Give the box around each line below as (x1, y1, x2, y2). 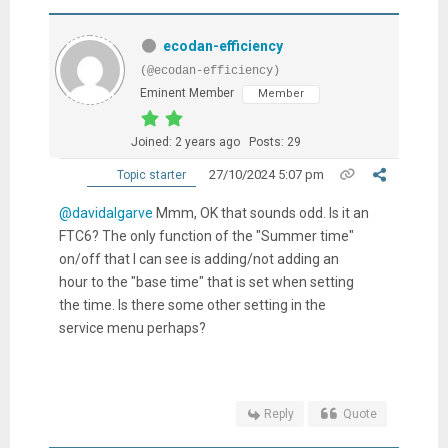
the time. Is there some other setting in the (58, 297, 326, 314)
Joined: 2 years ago (130, 135, 240, 150)
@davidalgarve (58, 205, 153, 222)
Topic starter (114, 168, 187, 183)
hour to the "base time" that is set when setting (58, 274, 354, 291)
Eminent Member (139, 86, 234, 101)
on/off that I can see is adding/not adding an (58, 251, 339, 268)
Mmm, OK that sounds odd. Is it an (152, 205, 369, 222)
